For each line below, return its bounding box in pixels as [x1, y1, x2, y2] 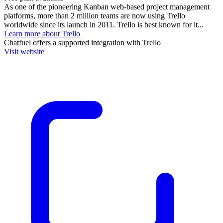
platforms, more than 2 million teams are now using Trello [4, 11, 185, 20]
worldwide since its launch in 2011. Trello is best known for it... [4, 20, 204, 29]
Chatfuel [4, 38, 31, 47]
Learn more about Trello [4, 29, 80, 38]
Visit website [4, 47, 44, 56]
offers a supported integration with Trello [31, 38, 161, 47]
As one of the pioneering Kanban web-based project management [4, 2, 210, 11]
